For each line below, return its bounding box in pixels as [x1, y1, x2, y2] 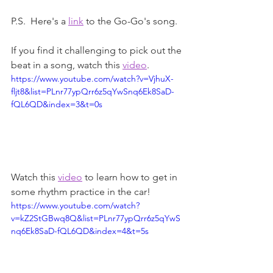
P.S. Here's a [11, 15, 68, 27]
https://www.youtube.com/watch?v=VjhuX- [11, 73, 174, 84]
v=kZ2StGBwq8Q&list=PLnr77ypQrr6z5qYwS [11, 212, 180, 224]
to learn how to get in [82, 171, 180, 183]
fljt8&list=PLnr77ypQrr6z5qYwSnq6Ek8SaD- [11, 85, 174, 97]
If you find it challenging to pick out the [11, 44, 184, 56]
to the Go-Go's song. [83, 15, 177, 27]
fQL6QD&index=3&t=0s [11, 98, 102, 110]
